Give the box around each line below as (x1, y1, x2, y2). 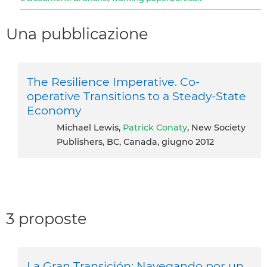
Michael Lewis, (65, 122, 123, 133)
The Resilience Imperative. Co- (27, 74, 200, 89)
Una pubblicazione (6, 24, 148, 44)
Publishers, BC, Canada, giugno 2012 (57, 136, 214, 147)
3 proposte (6, 209, 86, 228)
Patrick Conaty (123, 122, 187, 133)
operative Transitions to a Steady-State (27, 88, 246, 103)
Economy (27, 103, 81, 117)
